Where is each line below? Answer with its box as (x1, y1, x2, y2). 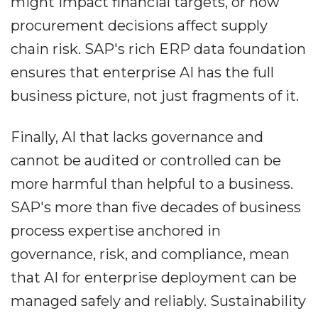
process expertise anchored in (11, 222, 221, 240)
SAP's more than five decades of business (11, 199, 301, 216)
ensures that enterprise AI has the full (11, 64, 274, 82)
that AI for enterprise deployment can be (11, 269, 297, 287)
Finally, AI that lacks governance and (11, 128, 263, 146)
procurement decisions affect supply (11, 17, 268, 35)
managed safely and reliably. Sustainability (11, 292, 306, 310)
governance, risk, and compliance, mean (11, 246, 290, 263)
